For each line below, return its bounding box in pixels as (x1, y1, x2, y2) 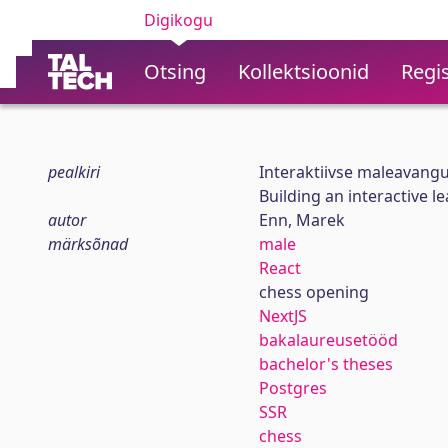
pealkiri (48, 161, 100, 183)
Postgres (258, 377, 327, 399)
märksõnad (48, 233, 128, 255)
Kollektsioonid (238, 58, 369, 85)
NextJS (258, 305, 307, 327)
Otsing (144, 58, 206, 85)
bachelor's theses (258, 353, 393, 375)
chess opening (258, 281, 369, 303)
